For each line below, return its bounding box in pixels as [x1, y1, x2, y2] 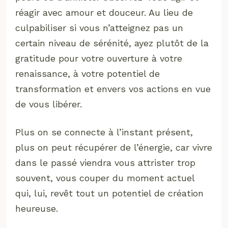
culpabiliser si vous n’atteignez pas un [15, 22, 184, 33]
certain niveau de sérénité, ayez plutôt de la [15, 37, 209, 48]
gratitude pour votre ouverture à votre [15, 52, 183, 64]
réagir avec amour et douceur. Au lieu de [15, 7, 193, 18]
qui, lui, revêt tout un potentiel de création [15, 187, 204, 198]
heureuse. [15, 203, 59, 214]
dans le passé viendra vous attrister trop [15, 157, 196, 168]
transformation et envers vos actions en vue [15, 83, 211, 94]
